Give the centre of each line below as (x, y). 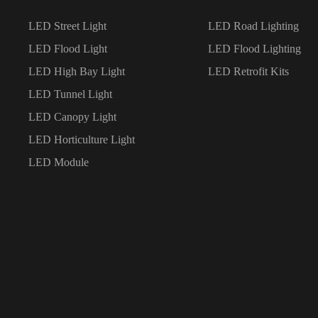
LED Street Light (68, 26)
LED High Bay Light (77, 72)
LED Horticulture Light (82, 140)
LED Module (59, 163)
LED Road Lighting (253, 26)
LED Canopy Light (73, 117)
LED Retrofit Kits (248, 72)
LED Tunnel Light (71, 94)
